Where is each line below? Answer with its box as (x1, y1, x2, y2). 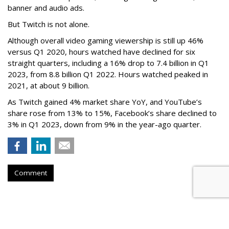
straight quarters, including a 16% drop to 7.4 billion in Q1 (8, 58, 209, 68)
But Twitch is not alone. (8, 19, 89, 30)
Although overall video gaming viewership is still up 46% (8, 35, 203, 46)
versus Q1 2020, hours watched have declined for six (8, 47, 195, 57)
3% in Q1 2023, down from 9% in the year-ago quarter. (8, 119, 201, 130)
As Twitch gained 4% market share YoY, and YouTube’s (8, 97, 202, 107)
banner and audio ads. (8, 3, 84, 13)
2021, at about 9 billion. (8, 80, 89, 91)
